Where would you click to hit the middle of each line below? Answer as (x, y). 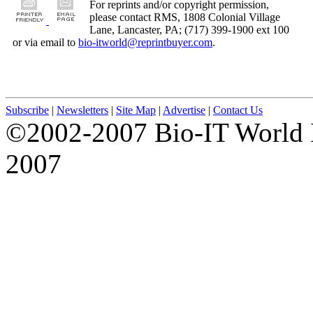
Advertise (184, 110)
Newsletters (82, 110)
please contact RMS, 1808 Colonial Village (185, 17)
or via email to (45, 42)
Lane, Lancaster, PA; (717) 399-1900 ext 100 (189, 29)
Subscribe (27, 110)
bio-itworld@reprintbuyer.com (145, 42)
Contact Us (238, 110)
